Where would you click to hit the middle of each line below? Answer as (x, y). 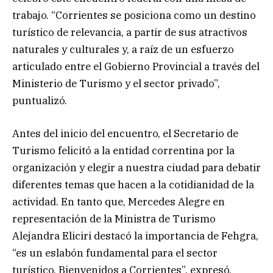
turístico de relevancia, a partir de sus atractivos (130, 32)
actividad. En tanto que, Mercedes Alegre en (119, 202)
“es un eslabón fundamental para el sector (115, 253)
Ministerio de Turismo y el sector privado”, (116, 83)
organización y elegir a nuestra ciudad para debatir (136, 168)
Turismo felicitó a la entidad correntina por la (123, 151)
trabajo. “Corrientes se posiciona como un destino (134, 15)
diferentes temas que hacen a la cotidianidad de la (133, 185)
